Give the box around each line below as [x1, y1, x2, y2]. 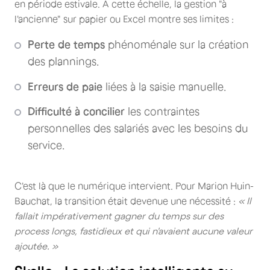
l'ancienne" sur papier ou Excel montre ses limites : [14, 13, 234, 24]
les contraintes [125, 105, 199, 118]
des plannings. [28, 55, 99, 67]
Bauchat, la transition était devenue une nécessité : [14, 195, 238, 206]
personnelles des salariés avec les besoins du [28, 122, 248, 134]
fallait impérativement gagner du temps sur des [14, 210, 224, 221]
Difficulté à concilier [28, 105, 125, 118]
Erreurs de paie [28, 80, 102, 93]
